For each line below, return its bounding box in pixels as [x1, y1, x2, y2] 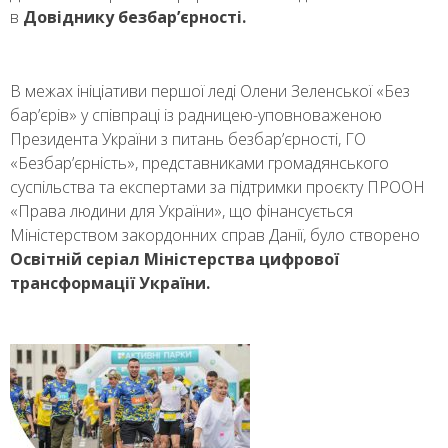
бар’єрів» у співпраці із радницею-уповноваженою [10, 103, 382, 126]
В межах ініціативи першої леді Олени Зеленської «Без [10, 79, 410, 102]
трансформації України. [10, 271, 210, 294]
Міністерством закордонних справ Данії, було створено [10, 223, 420, 246]
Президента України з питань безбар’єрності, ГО [10, 127, 366, 150]
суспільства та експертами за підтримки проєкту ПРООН [10, 175, 425, 198]
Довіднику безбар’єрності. [23, 6, 246, 29]
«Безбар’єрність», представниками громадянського [10, 151, 389, 174]
